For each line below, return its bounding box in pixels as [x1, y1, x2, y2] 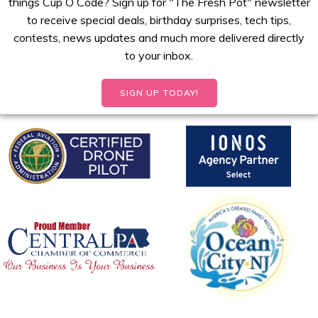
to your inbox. [125, 48, 193, 63]
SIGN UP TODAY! [119, 87, 199, 99]
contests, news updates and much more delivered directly [13, 31, 305, 45]
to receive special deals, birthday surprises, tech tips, [27, 13, 291, 28]
